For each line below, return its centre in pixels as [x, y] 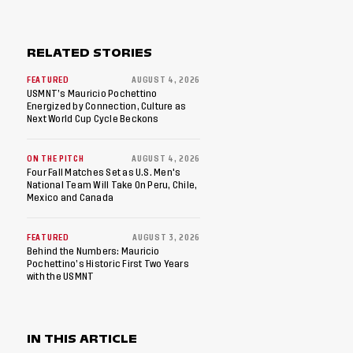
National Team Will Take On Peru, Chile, [112, 185]
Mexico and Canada [71, 198]
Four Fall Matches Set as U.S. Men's [104, 173]
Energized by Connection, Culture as [107, 106]
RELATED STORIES [90, 53]
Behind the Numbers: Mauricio [93, 251]
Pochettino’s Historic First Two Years [108, 264]
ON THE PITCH [56, 159]
